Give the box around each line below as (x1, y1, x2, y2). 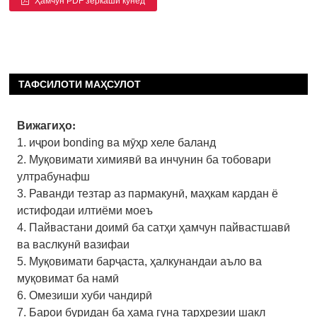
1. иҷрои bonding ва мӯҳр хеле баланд (17, 136, 216, 149)
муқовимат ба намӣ (17, 272, 119, 284)
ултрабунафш (17, 170, 90, 183)
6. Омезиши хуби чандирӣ (17, 289, 152, 301)
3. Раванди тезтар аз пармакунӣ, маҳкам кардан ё (17, 187, 278, 200)
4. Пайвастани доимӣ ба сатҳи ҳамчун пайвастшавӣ (17, 221, 290, 234)
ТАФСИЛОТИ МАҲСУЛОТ (18, 78, 142, 90)
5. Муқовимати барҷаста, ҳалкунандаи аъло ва (17, 255, 262, 267)
